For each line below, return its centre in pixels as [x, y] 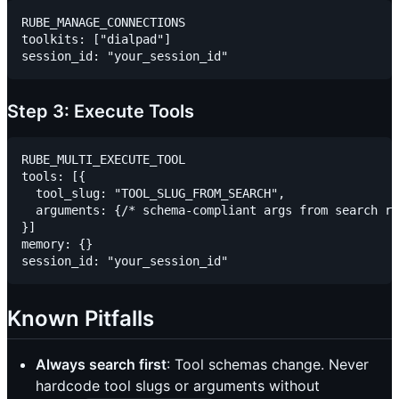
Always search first [101, 364]
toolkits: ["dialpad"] [96, 39]
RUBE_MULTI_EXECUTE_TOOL [103, 159]
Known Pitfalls [81, 318]
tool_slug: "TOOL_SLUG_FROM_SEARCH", [153, 193]
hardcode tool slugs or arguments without [178, 385]
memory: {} [57, 244]
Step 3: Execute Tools [101, 111]
